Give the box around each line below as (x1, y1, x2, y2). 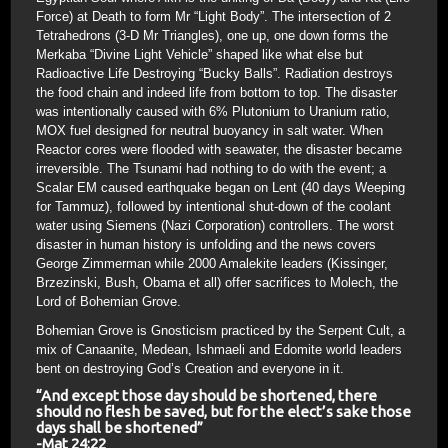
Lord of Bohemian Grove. (36, 294, 181, 309)
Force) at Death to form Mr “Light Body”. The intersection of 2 (36, 9, 391, 24)
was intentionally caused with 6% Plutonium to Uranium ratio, (36, 104, 390, 119)
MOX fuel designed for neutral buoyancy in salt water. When (36, 123, 383, 138)
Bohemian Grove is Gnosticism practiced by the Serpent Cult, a (36, 323, 405, 338)
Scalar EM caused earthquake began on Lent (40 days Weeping (36, 180, 405, 195)
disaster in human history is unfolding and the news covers (36, 237, 376, 252)
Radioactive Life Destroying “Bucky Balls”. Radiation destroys (36, 66, 393, 81)
